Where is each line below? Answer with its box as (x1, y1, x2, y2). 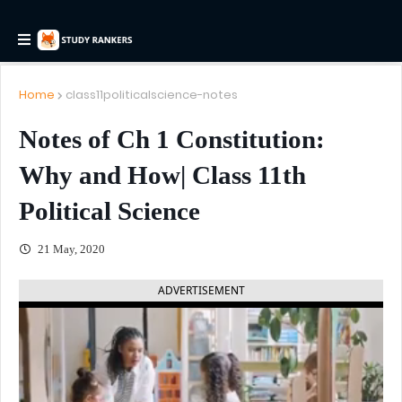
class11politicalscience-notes (66, 86, 238, 103)
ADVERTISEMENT (157, 283, 245, 298)
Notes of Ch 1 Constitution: (19, 125, 325, 153)
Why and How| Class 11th (19, 161, 306, 189)
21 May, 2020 (35, 242, 105, 256)
